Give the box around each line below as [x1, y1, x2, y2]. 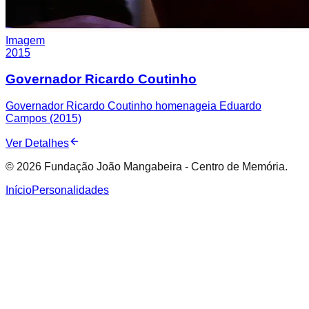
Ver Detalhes [6, 137, 69, 149]
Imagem [6, 34, 45, 46]
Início [6, 184, 32, 196]
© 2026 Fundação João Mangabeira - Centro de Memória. [6, 161, 288, 172]
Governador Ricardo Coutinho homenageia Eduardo [6, 100, 261, 112]
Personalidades [32, 184, 109, 196]
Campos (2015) [6, 112, 81, 124]
